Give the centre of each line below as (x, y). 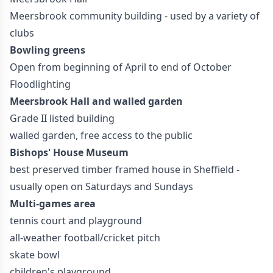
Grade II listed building (62, 118)
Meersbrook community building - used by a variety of (135, 16)
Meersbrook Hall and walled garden (96, 101)
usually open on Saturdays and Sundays (101, 186)
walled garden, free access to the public (101, 135)
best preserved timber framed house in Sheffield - (125, 169)
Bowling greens (48, 50)
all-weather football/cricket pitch (85, 238)
